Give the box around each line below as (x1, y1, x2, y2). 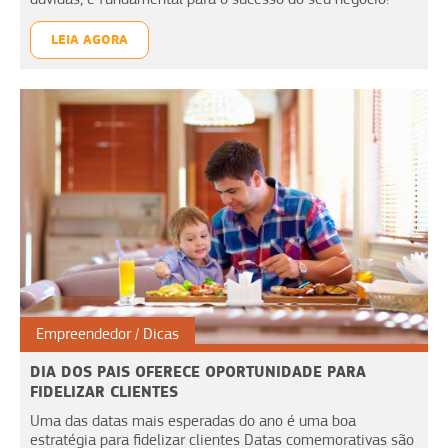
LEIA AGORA (51, 30, 128, 48)
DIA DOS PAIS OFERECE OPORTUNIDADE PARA (30, 361, 366, 381)
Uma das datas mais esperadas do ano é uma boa (30, 411, 356, 430)
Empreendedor (36, 324, 131, 343)
